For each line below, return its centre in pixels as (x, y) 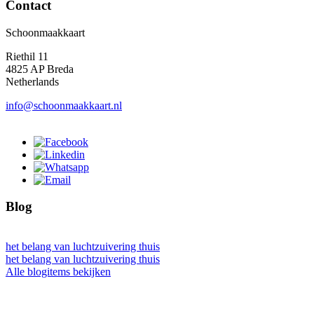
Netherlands (32, 81)
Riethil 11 (27, 56)
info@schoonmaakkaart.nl (64, 105)
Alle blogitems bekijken (58, 272)
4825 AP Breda (40, 69)
